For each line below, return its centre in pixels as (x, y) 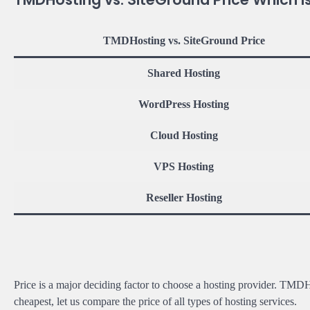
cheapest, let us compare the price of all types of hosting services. (155, 301)
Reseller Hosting (184, 197)
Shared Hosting (184, 73)
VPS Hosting (184, 166)
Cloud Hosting (184, 135)
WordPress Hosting (184, 104)
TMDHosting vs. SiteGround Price (184, 40)
